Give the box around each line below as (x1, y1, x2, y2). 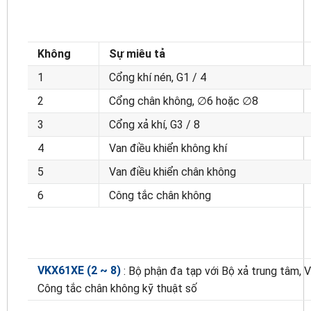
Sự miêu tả (109, 47, 165, 60)
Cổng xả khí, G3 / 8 (109, 117, 200, 131)
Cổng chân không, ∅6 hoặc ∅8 (109, 94, 258, 108)
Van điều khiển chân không (109, 165, 236, 178)
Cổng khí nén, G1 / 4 (109, 70, 206, 84)
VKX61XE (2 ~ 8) (37, 263, 121, 277)
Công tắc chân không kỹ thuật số (37, 282, 197, 296)
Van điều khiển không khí (109, 141, 227, 155)
